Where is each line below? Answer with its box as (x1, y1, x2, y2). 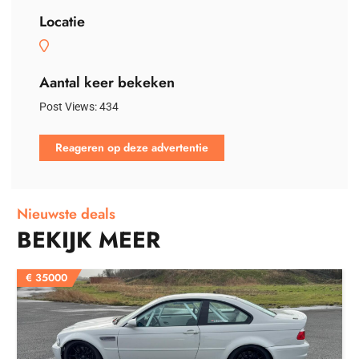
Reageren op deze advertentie (55, 139, 208, 156)
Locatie (39, 11, 85, 33)
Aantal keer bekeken (39, 72, 175, 94)
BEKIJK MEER (17, 224, 160, 257)
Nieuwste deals (17, 204, 115, 225)
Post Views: (39, 100, 97, 114)
